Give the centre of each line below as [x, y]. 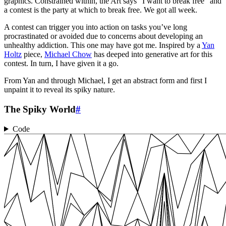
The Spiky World [40, 109]
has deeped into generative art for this [152, 54]
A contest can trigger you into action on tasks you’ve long [96, 27]
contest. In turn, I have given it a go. [61, 64]
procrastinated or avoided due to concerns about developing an [103, 36]
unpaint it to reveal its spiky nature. [60, 90]
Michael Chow [68, 54]
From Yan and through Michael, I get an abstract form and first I [105, 81]
